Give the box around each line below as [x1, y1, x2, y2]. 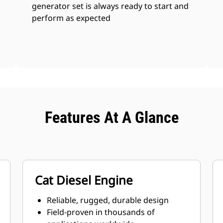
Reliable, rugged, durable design [47, 195, 169, 206]
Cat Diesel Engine [35, 172, 133, 188]
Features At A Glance [44, 108, 179, 127]
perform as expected [32, 12, 111, 23]
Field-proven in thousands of [47, 207, 155, 218]
